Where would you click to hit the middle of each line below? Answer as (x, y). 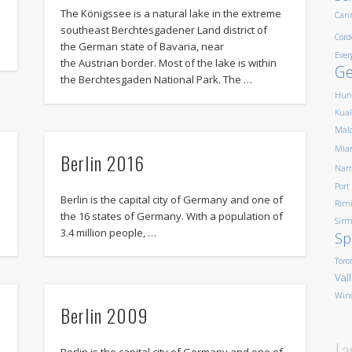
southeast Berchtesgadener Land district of (163, 30)
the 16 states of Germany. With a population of (171, 216)
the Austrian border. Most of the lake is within (168, 63)
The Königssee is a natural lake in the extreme (170, 14)
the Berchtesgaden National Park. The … (156, 80)
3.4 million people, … (108, 232)
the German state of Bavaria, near (142, 47)
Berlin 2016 (102, 162)
